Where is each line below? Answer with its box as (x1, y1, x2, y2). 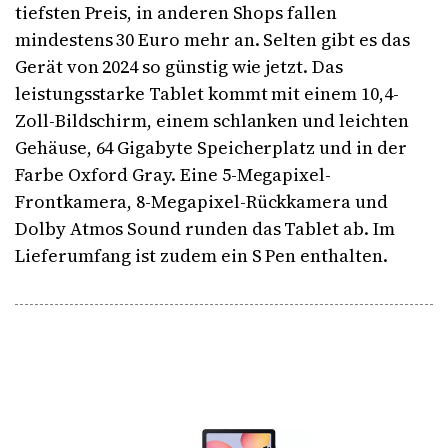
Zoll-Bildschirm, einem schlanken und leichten (15, 108, 409, 134)
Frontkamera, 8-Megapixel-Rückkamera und (15, 189, 388, 215)
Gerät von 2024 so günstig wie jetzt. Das (15, 54, 343, 80)
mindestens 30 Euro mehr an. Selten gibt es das (15, 27, 410, 53)
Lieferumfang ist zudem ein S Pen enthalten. (15, 243, 388, 269)
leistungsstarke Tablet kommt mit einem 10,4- (15, 81, 399, 107)
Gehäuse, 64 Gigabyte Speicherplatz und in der (15, 135, 407, 161)
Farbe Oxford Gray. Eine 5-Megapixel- (15, 162, 332, 188)
